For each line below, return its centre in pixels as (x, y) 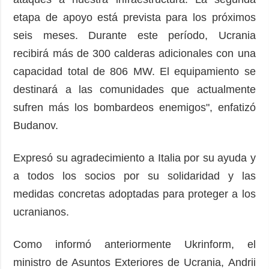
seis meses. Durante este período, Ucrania (134, 36)
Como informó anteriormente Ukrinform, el (134, 245)
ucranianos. (41, 212)
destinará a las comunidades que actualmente (134, 90)
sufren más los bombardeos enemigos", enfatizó (134, 108)
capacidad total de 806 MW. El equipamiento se (134, 72)
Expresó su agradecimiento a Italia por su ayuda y (134, 158)
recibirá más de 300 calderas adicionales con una (134, 54)
